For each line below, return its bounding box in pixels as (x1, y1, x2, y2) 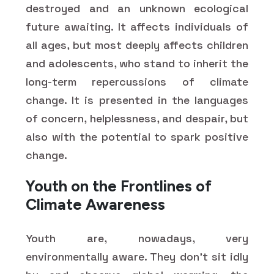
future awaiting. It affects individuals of (26, 19, 248, 34)
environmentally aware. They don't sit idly (26, 249, 248, 264)
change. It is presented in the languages (26, 92, 248, 107)
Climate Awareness (26, 194, 165, 213)
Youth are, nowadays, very (26, 231, 248, 245)
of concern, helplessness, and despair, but (26, 111, 248, 125)
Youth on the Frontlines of (26, 176, 212, 195)
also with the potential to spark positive (26, 129, 248, 144)
